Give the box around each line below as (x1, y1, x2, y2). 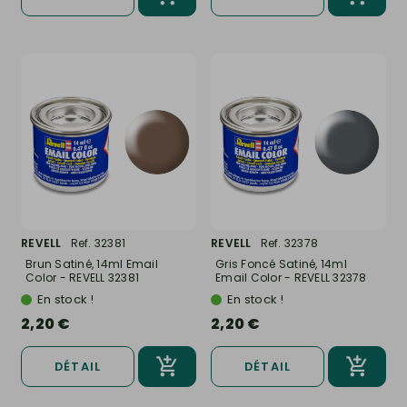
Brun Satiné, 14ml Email (25, 255, 158, 272)
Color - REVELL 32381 (25, 269, 139, 285)
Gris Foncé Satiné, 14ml (215, 255, 347, 272)
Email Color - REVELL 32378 (215, 269, 367, 285)
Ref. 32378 (260, 234, 318, 251)
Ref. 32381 (70, 234, 125, 251)
